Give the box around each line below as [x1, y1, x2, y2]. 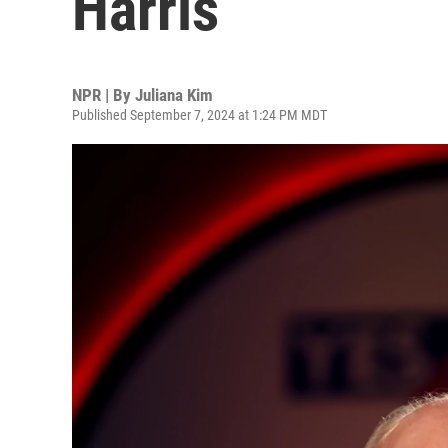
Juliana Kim [135, 85, 213, 105]
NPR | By [72, 85, 135, 105]
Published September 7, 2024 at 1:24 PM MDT [72, 107, 327, 123]
